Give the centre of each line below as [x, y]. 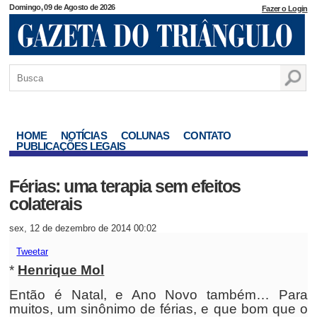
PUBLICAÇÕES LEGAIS [71, 146]
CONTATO [207, 136]
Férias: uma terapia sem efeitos [125, 186]
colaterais [46, 204]
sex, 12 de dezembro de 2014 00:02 [83, 228]
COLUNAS [145, 136]
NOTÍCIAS [83, 136]
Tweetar [33, 252]
